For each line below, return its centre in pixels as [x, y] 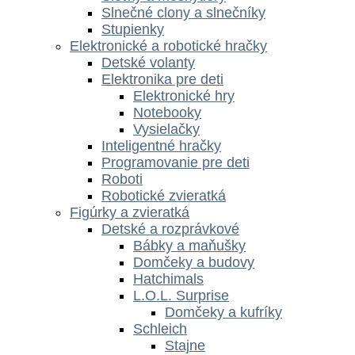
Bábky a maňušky [189, 245]
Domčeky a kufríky [223, 312]
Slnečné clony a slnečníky [183, 12]
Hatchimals [168, 279]
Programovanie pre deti [176, 162]
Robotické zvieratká [164, 195]
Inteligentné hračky [161, 145]
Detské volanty [148, 62]
